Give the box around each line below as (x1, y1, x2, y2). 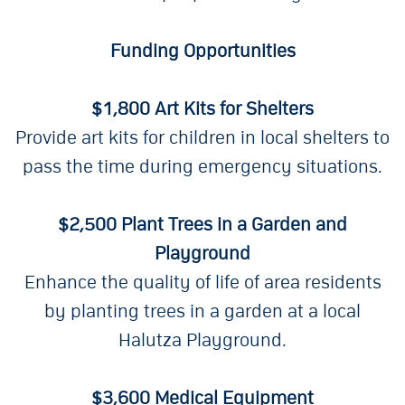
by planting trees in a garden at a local (44, 302, 361, 321)
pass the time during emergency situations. (23, 157, 382, 176)
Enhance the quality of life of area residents (24, 273, 381, 292)
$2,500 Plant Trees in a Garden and (58, 215, 347, 234)
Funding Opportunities (109, 42, 296, 61)
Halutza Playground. (118, 331, 287, 350)
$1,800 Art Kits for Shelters (91, 99, 314, 118)
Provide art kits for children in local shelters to (15, 128, 390, 147)
